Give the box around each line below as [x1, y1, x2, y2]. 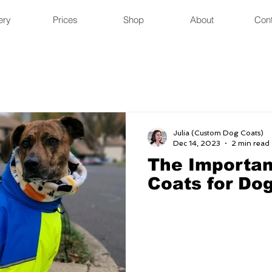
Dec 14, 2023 [173, 138, 220, 148]
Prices [52, 14, 78, 25]
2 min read [231, 138, 270, 148]
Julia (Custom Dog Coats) [173, 129, 263, 137]
